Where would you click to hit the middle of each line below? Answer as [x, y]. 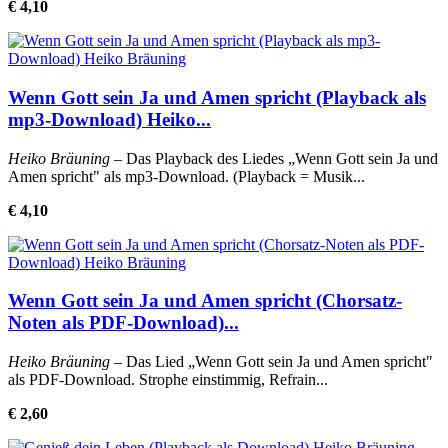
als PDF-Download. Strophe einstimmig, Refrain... [168, 380]
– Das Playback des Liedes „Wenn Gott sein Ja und [274, 158]
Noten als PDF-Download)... [123, 323]
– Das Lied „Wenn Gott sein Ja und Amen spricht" [271, 362]
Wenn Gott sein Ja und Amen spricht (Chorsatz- [205, 301]
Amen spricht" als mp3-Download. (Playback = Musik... [186, 176]
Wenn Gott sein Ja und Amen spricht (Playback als [217, 97]
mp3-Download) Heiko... [109, 119]
